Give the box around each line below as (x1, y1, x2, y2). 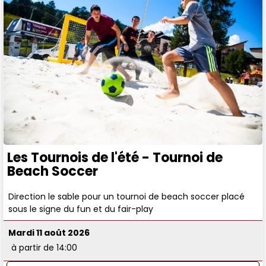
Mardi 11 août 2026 (8, 227, 90, 239)
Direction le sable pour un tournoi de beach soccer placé (8, 190, 245, 202)
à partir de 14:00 (11, 242, 78, 254)
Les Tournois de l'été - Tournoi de (7, 148, 223, 167)
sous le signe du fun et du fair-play (8, 202, 154, 215)
